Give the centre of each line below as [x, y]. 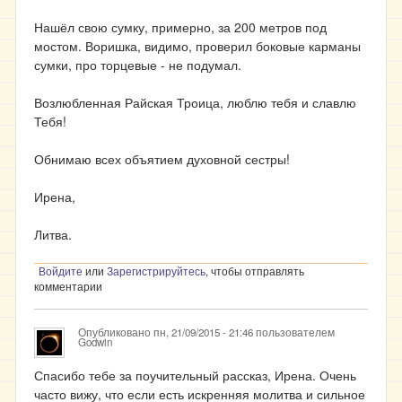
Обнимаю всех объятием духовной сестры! [162, 159]
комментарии [68, 286]
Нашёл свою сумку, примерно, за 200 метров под [180, 27]
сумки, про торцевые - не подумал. [140, 65]
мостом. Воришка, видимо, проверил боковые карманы [197, 46]
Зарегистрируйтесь [156, 271]
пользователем [294, 332]
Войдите [61, 271]
